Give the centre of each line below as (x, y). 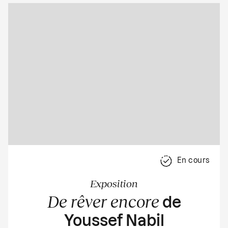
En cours (193, 161)
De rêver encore (103, 201)
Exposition (114, 183)
